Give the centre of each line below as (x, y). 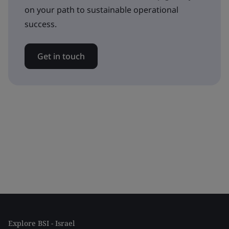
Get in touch (61, 56)
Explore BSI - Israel (42, 223)
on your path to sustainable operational (101, 10)
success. (41, 24)
